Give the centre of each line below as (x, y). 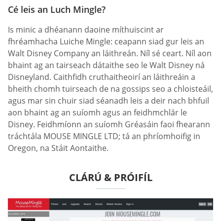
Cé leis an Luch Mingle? (57, 9)
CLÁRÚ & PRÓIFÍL (110, 177)
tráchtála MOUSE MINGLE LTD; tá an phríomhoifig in (104, 136)
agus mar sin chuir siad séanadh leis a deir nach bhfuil (109, 100)
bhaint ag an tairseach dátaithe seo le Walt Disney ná (106, 65)
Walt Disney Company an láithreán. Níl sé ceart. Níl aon (110, 53)
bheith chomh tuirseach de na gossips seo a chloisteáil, (110, 89)
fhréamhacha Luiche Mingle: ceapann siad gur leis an (106, 41)
